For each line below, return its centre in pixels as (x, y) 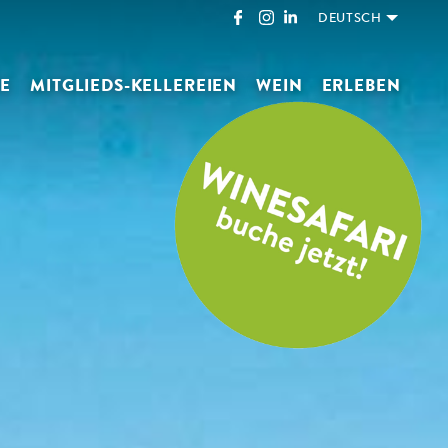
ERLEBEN (361, 86)
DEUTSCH (350, 19)
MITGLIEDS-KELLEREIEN (134, 86)
